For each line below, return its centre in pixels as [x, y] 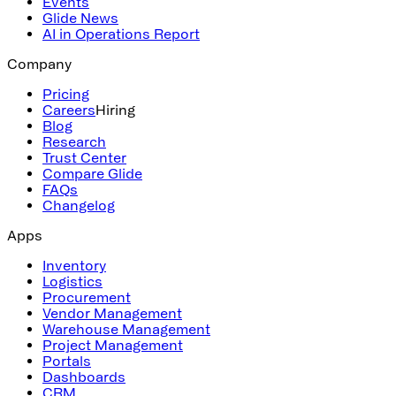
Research [74, 141]
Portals [67, 360]
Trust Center [84, 157]
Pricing [66, 93]
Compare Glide [92, 173]
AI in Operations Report [121, 33]
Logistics [72, 281]
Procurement [87, 297]
